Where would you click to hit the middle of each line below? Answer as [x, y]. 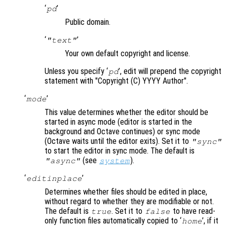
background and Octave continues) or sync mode [122, 131]
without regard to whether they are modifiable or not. [129, 201]
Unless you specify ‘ [76, 71]
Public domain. [88, 22]
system [114, 160]
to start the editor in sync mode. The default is [120, 150]
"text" [62, 40]
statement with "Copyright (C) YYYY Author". [116, 81]
